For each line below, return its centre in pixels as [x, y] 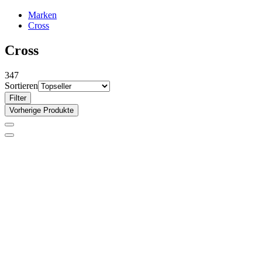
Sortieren [21, 85]
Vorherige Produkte [42, 110]
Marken [42, 15]
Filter [18, 98]
